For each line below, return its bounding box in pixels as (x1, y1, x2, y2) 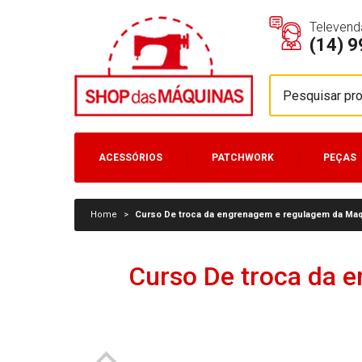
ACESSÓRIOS (99, 152, 162, 163)
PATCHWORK (212, 152, 274, 163)
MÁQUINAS (99, 186, 153, 197)
